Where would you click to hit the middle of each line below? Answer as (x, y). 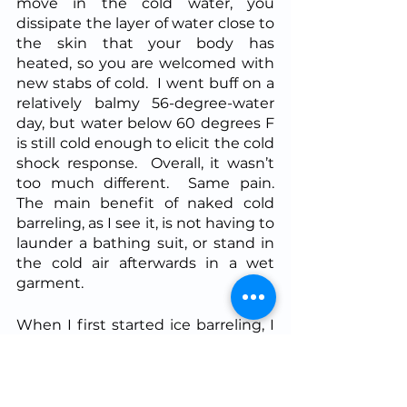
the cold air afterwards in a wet (145, 263)
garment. (50, 283)
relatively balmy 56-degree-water (145, 103)
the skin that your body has (145, 43)
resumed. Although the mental (145, 384)
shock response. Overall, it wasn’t (145, 163)
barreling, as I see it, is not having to (145, 223)
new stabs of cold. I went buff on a (145, 83)
